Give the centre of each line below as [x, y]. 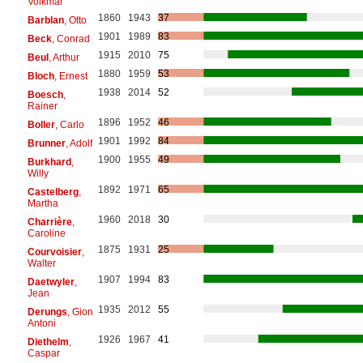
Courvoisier [54, 252]
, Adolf [79, 143]
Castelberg [53, 192]
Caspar [43, 353]
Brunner [46, 143]
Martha [43, 203]
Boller [41, 124]
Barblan [45, 20]
